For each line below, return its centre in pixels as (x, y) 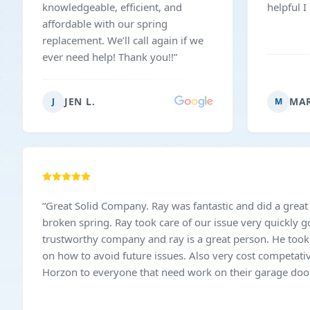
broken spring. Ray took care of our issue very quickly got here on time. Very (79, 222)
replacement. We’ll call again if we (123, 40)
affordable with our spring (105, 24)
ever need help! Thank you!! (108, 57)
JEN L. (80, 101)
